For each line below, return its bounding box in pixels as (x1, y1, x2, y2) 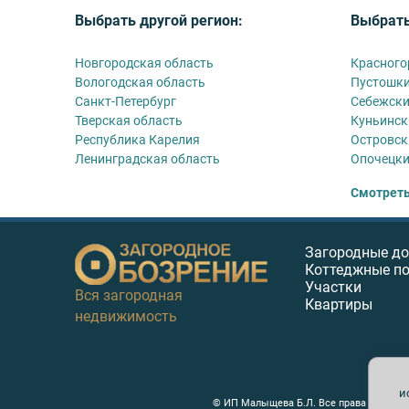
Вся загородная (75, 286, 183, 304)
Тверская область (75, 112, 183, 128)
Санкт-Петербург (75, 93, 176, 109)
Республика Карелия (75, 131, 200, 147)
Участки (305, 278, 362, 296)
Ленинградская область (75, 151, 220, 166)
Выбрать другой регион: (75, 11, 243, 29)
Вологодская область (75, 74, 205, 89)
